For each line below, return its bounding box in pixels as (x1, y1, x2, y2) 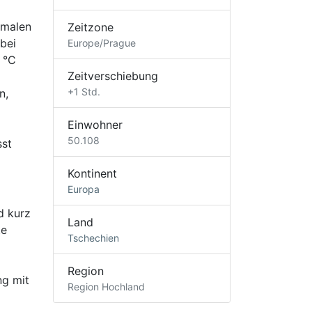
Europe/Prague (68, 36, 136, 49)
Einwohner (68, 117, 123, 132)
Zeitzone (68, 19, 114, 34)
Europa (68, 182, 100, 195)
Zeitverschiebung (68, 68, 158, 83)
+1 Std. (68, 85, 100, 97)
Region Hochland (68, 280, 145, 292)
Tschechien (68, 231, 119, 244)
